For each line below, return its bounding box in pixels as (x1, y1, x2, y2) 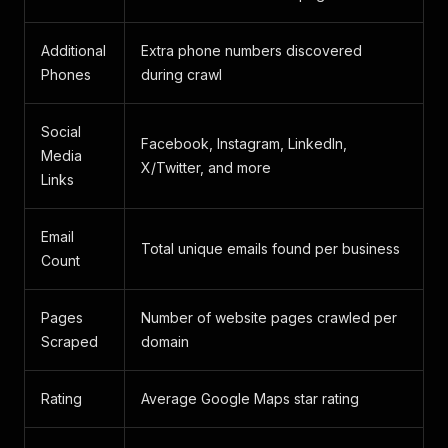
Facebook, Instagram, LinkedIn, (141, 135, 347, 152)
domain (141, 333, 189, 350)
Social (41, 123, 81, 140)
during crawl (141, 66, 222, 83)
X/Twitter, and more (141, 159, 271, 176)
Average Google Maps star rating (141, 390, 359, 407)
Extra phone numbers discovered (141, 42, 362, 59)
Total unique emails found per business (141, 240, 400, 257)
